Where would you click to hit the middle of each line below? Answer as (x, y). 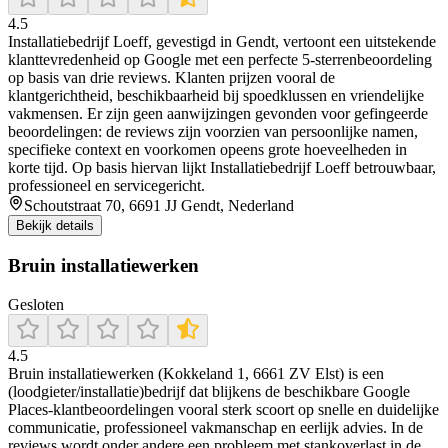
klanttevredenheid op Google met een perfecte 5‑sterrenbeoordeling (220, 60)
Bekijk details (55, 226)
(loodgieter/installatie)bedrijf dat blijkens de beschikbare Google (209, 391)
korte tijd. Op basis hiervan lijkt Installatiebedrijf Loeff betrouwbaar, (222, 168)
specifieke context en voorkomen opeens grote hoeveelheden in (207, 150)
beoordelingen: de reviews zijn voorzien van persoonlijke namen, (213, 132)
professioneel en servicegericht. (106, 186)
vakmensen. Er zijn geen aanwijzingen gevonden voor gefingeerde (218, 114)
